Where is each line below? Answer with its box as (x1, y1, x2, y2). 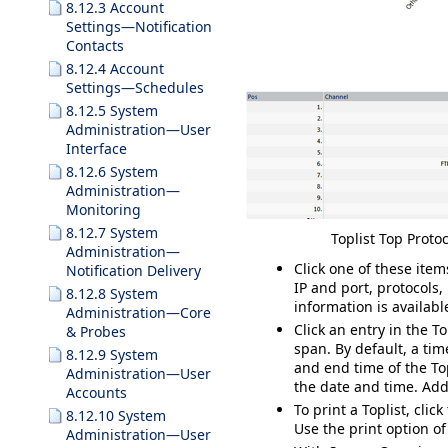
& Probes (66, 322, 126, 341)
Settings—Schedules (66, 78, 204, 97)
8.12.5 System (66, 101, 158, 120)
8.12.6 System (66, 162, 158, 181)
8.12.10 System (66, 406, 166, 425)
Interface (66, 139, 127, 158)
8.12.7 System (66, 223, 158, 242)
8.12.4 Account (66, 59, 164, 78)
